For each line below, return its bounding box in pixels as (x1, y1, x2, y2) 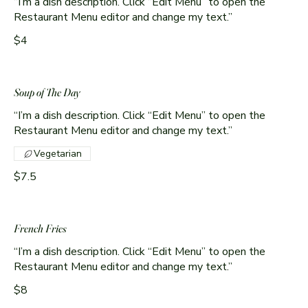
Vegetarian (34, 147, 82, 161)
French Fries (14, 221, 67, 236)
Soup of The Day (14, 85, 80, 100)
